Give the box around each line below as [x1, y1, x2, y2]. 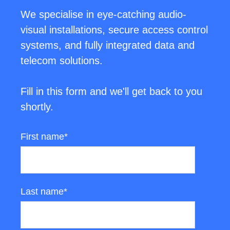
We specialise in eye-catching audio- [21, 8, 186, 20]
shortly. [21, 101, 53, 112]
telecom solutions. [21, 54, 103, 66]
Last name [21, 186, 64, 197]
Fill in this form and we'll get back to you [21, 85, 202, 97]
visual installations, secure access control [21, 24, 208, 35]
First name [21, 131, 64, 142]
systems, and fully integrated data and [21, 39, 195, 51]
